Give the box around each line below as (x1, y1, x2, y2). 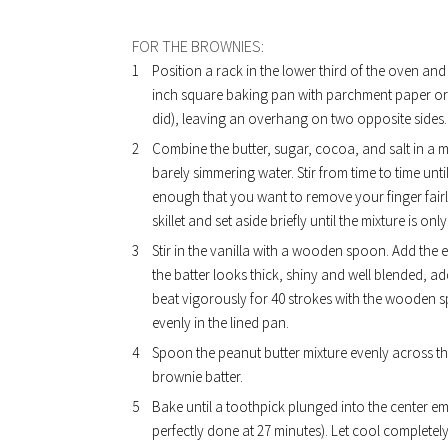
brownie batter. (152, 367, 243, 386)
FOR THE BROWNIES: (132, 36, 264, 56)
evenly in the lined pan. (152, 313, 289, 332)
